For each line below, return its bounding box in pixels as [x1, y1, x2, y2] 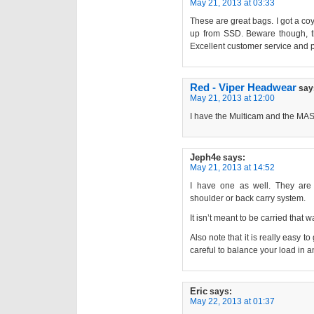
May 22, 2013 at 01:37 [190, 296, 275, 307]
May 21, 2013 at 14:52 [190, 163, 275, 173]
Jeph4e [190, 152, 221, 163]
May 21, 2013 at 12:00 [190, 93, 275, 104]
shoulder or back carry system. [190, 193, 306, 204]
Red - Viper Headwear [190, 82, 296, 94]
